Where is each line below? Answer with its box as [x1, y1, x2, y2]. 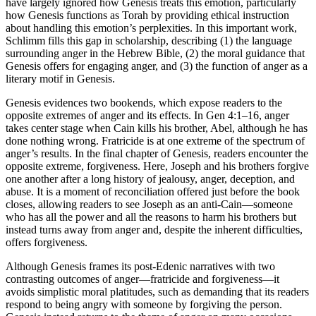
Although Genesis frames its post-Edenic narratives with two [6, 260, 275, 272]
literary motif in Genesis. [6, 72, 115, 85]
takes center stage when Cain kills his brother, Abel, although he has [6, 121, 308, 134]
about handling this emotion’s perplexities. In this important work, [6, 21, 297, 34]
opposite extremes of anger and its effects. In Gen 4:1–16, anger [6, 109, 289, 121]
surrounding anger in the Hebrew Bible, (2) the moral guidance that [6, 47, 305, 59]
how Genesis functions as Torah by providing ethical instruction [6, 8, 289, 21]
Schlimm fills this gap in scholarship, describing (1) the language [6, 34, 292, 47]
